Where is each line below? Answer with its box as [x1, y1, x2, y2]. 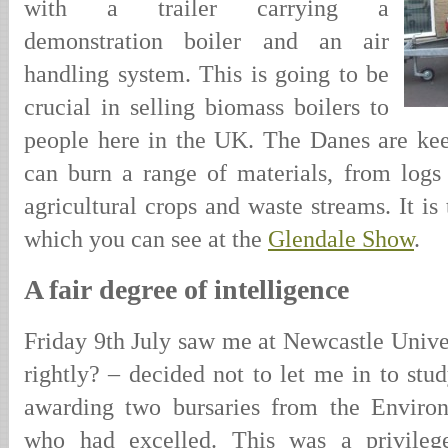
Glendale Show [268, 225, 414, 252]
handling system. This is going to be [24, 60, 389, 87]
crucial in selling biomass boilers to [24, 93, 389, 120]
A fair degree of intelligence [24, 274, 349, 306]
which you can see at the [24, 225, 268, 252]
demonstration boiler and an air [24, 27, 389, 54]
